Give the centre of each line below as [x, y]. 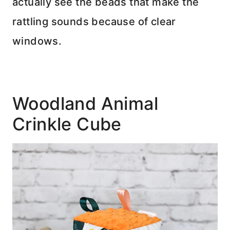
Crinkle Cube [67, 124]
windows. [37, 41]
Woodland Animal [85, 103]
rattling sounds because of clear [94, 21]
